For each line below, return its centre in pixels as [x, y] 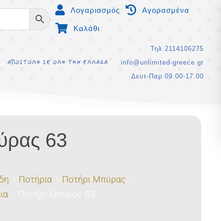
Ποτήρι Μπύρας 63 [56, 194]
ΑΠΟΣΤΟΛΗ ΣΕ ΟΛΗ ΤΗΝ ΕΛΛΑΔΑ [57, 62]
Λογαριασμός [95, 10]
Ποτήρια [36, 179]
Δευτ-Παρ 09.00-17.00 [167, 76]
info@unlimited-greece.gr [162, 62]
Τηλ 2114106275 [177, 49]
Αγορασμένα [166, 10]
